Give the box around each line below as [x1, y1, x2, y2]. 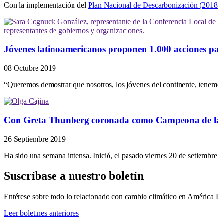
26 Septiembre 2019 [4, 134, 66, 143]
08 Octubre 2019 [4, 64, 56, 73]
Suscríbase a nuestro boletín [4, 169, 144, 182]
